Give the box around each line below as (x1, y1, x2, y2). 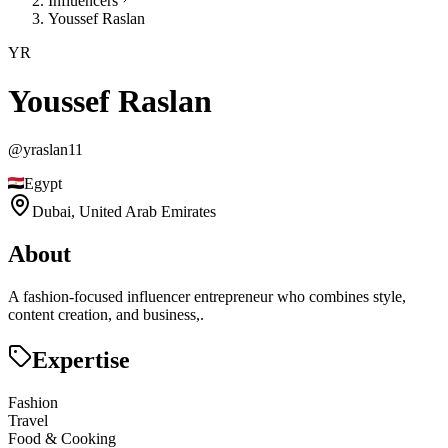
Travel (8, 412, 48, 430)
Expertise (32, 347, 130, 374)
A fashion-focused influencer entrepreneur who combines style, (8, 288, 406, 306)
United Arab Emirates (79, 203, 216, 221)
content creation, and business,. (8, 306, 204, 324)
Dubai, (32, 203, 79, 221)
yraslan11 (23, 141, 83, 159)
